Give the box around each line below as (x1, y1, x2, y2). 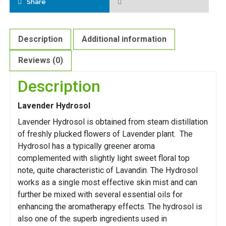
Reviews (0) (18, 55, 63, 66)
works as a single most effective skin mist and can (18, 178, 197, 188)
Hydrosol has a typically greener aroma (18, 141, 155, 151)
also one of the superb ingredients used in (18, 214, 167, 224)
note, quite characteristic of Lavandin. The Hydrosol (18, 165, 198, 176)
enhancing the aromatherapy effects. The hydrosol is (18, 202, 202, 212)
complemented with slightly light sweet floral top (18, 153, 190, 163)
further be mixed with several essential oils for (18, 190, 183, 200)
